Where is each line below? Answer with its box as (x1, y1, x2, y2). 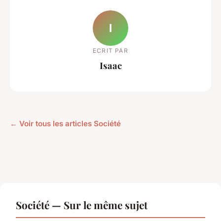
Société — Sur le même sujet (16, 198, 147, 212)
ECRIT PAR (93, 46, 128, 54)
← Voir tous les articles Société (10, 119, 121, 129)
